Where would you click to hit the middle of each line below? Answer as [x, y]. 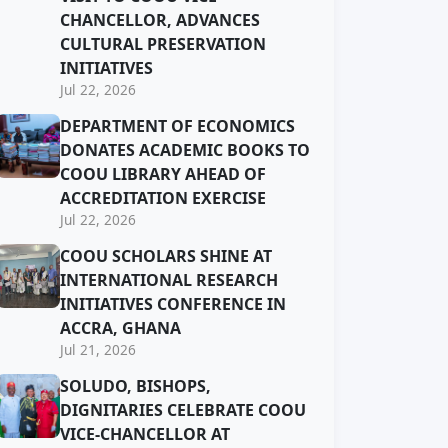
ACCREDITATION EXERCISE [163, 198]
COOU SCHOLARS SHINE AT [166, 256]
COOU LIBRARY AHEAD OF [163, 174]
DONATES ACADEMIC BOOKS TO [185, 150]
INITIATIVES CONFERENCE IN [173, 304]
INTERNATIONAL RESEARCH [169, 280]
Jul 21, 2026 [98, 349]
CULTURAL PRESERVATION [163, 44]
